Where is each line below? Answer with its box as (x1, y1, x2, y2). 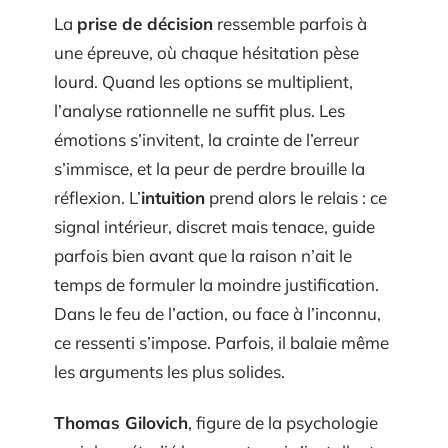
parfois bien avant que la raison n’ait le (54, 244, 352, 266)
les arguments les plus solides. (54, 360, 285, 382)
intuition (141, 186, 205, 208)
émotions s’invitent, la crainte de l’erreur (54, 128, 359, 150)
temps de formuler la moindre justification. (54, 273, 379, 295)
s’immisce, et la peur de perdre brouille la (54, 157, 365, 179)
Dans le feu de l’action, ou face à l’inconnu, (54, 302, 381, 324)
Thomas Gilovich (54, 412, 188, 433)
